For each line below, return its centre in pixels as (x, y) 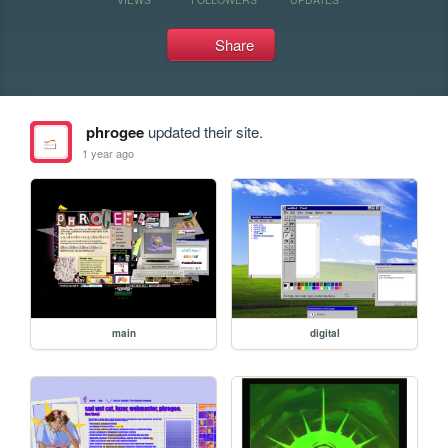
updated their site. (203, 131)
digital (324, 332)
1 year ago (108, 152)
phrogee (114, 132)
